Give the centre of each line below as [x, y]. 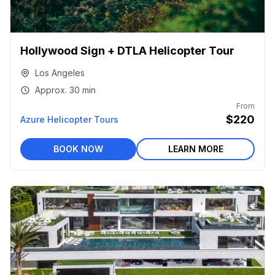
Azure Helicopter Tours [69, 119]
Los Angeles [60, 73]
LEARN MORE [196, 149]
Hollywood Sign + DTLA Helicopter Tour [127, 51]
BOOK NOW [78, 149]
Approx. [51, 90]
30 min [83, 90]
